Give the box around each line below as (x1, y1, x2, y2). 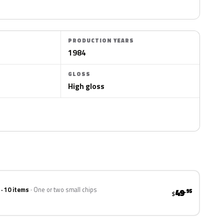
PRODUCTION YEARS (68, 36, 134, 44)
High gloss (68, 80, 105, 92)
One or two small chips (33, 185, 97, 194)
